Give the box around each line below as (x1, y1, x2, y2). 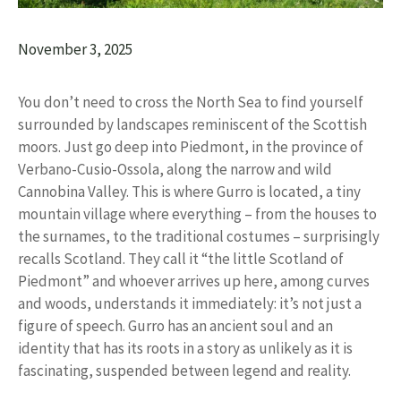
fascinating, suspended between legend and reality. (18, 361, 351, 381)
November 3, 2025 (18, 39, 132, 60)
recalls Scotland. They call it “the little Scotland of (18, 249, 344, 269)
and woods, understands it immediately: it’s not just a (18, 294, 362, 314)
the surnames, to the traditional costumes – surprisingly (18, 226, 380, 247)
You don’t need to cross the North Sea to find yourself (18, 92, 363, 113)
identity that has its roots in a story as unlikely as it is (18, 338, 353, 359)
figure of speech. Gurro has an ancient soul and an (18, 316, 333, 337)
